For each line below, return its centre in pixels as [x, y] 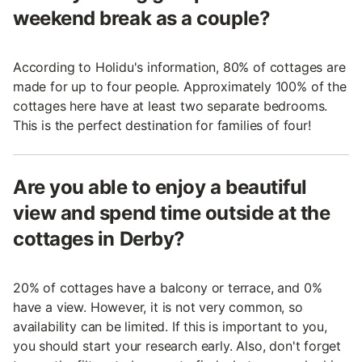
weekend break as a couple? [142, 19]
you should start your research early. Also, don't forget [177, 346]
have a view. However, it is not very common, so [158, 307]
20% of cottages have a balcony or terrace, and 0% [168, 288]
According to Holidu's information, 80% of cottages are [179, 67]
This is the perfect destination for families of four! [162, 126]
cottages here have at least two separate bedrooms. [170, 106]
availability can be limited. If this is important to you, [170, 327]
